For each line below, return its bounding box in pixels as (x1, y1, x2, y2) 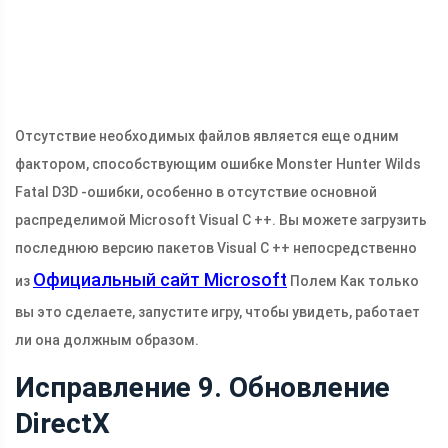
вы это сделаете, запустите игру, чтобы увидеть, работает (15, 304, 420, 321)
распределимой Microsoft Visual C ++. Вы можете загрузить (15, 212, 427, 229)
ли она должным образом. (15, 332, 199, 349)
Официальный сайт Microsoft (33, 269, 287, 291)
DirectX (15, 407, 110, 441)
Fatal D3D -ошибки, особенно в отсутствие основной (15, 184, 377, 201)
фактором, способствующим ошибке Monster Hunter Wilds (15, 156, 421, 173)
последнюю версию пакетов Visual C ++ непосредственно (15, 240, 417, 257)
